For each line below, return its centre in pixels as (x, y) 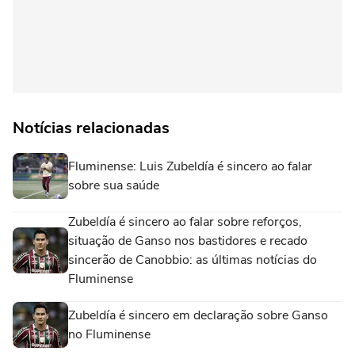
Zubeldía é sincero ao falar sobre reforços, (185, 221)
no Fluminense (109, 334)
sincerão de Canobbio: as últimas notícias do (193, 260)
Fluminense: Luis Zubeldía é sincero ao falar (190, 166)
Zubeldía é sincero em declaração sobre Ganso (198, 315)
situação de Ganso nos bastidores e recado (188, 240)
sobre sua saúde (114, 185)
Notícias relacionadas (91, 128)
